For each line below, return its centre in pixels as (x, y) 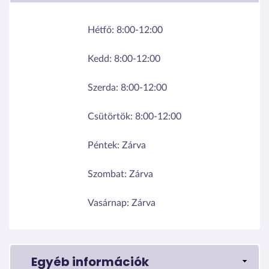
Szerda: (104, 87)
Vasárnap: (110, 203)
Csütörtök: (111, 116)
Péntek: (105, 145)
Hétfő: (102, 30)
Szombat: (108, 174)
